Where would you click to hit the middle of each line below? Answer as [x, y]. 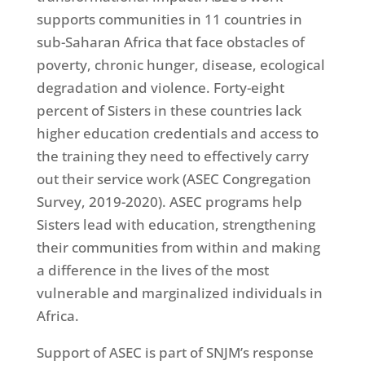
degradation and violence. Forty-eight [160, 88]
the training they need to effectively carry [172, 156]
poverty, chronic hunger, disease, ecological [180, 65]
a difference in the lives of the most [152, 270]
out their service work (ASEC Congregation [174, 179]
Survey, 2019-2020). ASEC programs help [169, 202]
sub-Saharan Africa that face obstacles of [170, 42]
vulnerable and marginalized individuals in [179, 293]
